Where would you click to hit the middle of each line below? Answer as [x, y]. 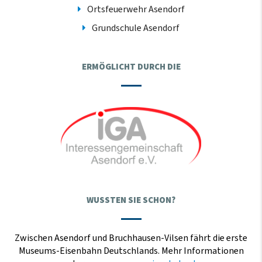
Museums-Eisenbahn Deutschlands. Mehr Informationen [131, 251]
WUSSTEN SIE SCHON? [131, 201]
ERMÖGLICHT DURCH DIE [131, 67]
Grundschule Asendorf [136, 28]
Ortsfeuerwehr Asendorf [136, 9]
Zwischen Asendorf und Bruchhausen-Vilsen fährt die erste [131, 238]
